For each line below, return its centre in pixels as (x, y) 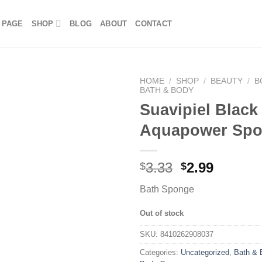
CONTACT (154, 23)
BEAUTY (227, 81)
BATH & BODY (167, 90)
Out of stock (162, 213)
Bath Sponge (167, 189)
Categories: (160, 253)
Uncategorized (205, 253)
